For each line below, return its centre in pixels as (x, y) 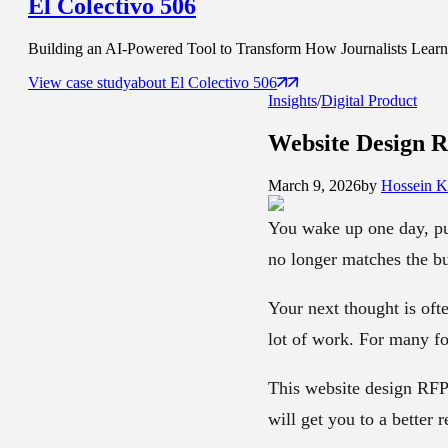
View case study (79, 83)
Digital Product (369, 101)
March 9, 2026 (314, 185)
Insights (292, 101)
